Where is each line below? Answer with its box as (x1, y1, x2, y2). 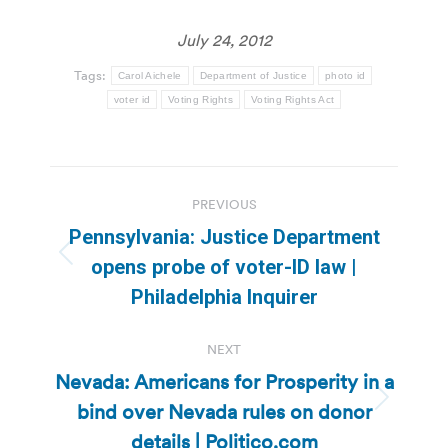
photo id (324, 69, 366, 81)
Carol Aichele (117, 69, 182, 81)
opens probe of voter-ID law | (91, 254, 357, 279)
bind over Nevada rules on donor (76, 398, 372, 425)
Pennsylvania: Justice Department (68, 224, 380, 249)
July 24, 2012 (176, 29, 272, 50)
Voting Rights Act (251, 93, 335, 105)
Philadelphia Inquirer (130, 284, 318, 309)
